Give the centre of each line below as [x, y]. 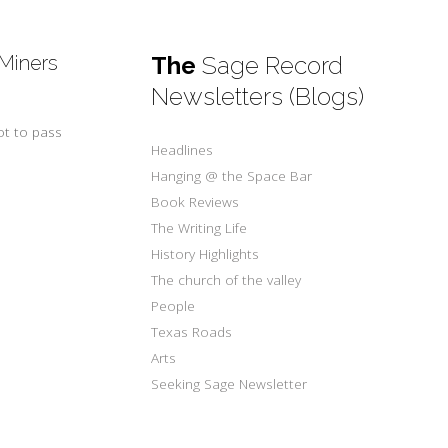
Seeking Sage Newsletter [228, 383]
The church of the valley [225, 279]
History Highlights [204, 253]
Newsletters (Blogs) [257, 96]
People [172, 305]
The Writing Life [198, 227]
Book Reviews [194, 201]
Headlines [181, 149]
